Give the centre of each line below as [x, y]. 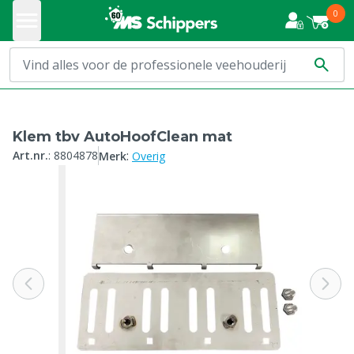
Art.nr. [30, 155]
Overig [149, 156]
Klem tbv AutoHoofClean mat [122, 137]
